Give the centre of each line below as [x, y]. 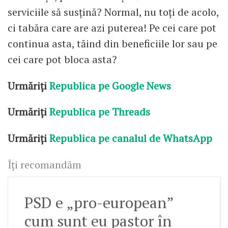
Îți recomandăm [45, 165]
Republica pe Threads [98, 112]
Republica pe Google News [110, 85]
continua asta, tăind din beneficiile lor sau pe [112, 43]
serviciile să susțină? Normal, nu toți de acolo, [113, 12]
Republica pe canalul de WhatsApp [132, 138]
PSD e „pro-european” [99, 203]
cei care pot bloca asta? [62, 59]
